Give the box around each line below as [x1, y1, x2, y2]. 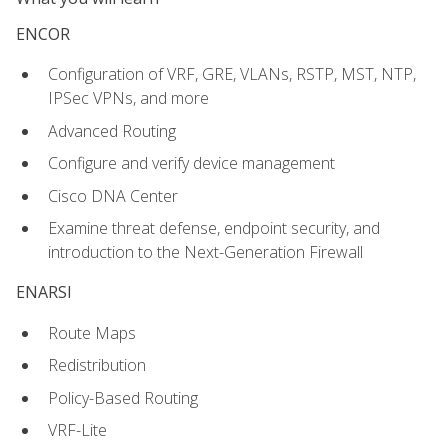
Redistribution [48, 354, 146, 377]
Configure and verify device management [48, 152, 335, 175]
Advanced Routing [48, 119, 176, 142]
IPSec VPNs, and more [48, 86, 209, 109]
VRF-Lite [48, 419, 107, 442]
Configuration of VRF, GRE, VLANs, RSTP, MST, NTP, [48, 62, 416, 85]
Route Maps [48, 321, 136, 344]
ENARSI [16, 281, 72, 304]
